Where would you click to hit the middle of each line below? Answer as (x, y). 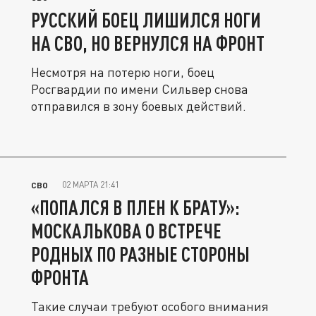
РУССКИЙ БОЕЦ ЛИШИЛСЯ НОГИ (146, 20)
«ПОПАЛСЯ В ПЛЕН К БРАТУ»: (135, 208)
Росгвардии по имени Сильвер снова (140, 89)
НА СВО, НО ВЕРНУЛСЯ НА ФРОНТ (148, 43)
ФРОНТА (60, 278)
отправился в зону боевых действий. (139, 106)
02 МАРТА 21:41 (91, 185)
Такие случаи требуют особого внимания (150, 306)
